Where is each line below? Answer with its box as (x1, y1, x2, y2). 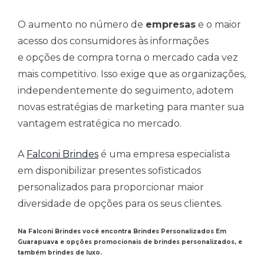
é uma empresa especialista (98, 148, 230, 160)
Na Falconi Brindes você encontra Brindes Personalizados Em (18, 227, 226, 236)
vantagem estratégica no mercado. (18, 118, 181, 130)
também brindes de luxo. (18, 249, 102, 257)
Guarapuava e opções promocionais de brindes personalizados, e (18, 238, 242, 246)
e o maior (196, 19, 241, 31)
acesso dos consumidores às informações (18, 35, 209, 47)
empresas (146, 19, 196, 31)
